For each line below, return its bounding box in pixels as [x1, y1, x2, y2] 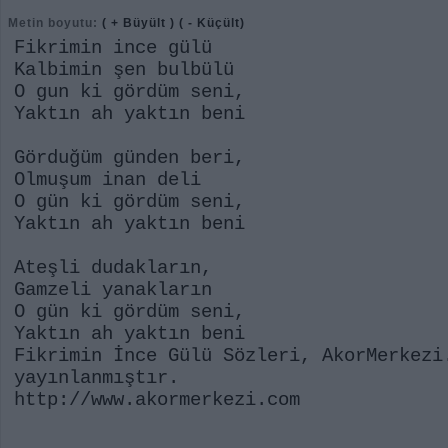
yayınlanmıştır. [14, 367, 179, 389]
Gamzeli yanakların [14, 279, 212, 301]
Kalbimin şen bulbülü [14, 59, 234, 81]
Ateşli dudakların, [14, 257, 212, 279]
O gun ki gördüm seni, [14, 81, 245, 103]
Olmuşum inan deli [14, 169, 201, 191]
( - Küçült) [179, 16, 245, 30]
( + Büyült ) [102, 16, 175, 30]
